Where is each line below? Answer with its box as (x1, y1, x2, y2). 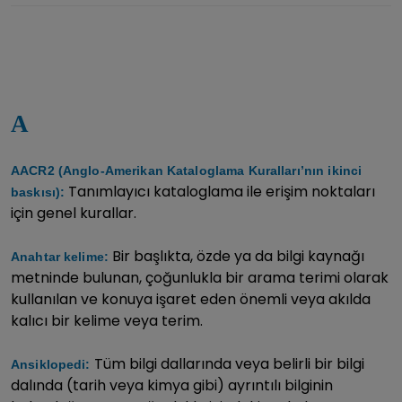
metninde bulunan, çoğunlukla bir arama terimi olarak (11, 267, 389, 288)
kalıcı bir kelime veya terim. (11, 310, 203, 331)
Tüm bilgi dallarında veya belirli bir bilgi (93, 354, 364, 374)
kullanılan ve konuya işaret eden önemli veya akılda (11, 289, 371, 310)
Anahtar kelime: (11, 249, 109, 264)
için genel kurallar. (11, 203, 136, 223)
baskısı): (11, 185, 66, 199)
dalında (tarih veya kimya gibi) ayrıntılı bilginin (11, 375, 333, 396)
